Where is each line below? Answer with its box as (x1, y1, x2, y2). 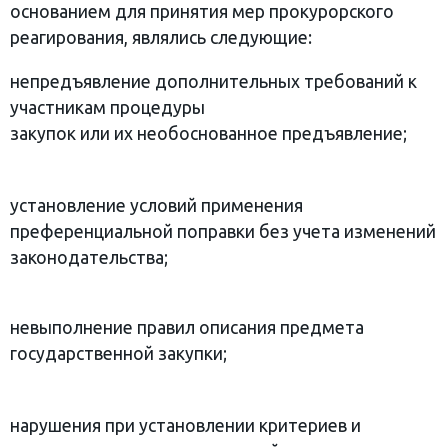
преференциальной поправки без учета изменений (10, 221, 436, 241)
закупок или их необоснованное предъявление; (10, 123, 407, 143)
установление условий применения (10, 195, 303, 215)
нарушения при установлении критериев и (10, 415, 361, 435)
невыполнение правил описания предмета (10, 317, 364, 337)
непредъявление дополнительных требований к (10, 71, 417, 91)
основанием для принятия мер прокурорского (10, 2, 394, 22)
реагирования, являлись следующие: (10, 28, 312, 48)
